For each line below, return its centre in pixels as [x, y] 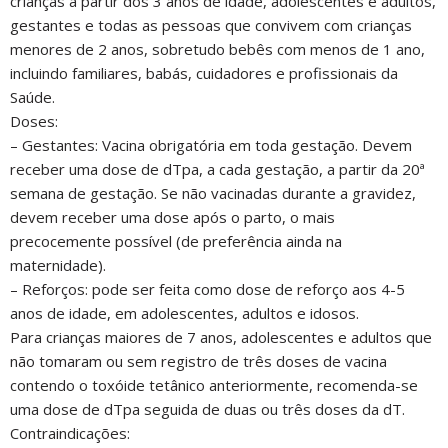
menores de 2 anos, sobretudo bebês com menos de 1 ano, [217, 49]
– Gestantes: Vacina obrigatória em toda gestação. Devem [211, 145]
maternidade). [58, 265]
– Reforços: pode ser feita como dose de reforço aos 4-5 [207, 289]
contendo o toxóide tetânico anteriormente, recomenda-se [214, 385]
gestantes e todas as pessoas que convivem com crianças [211, 25]
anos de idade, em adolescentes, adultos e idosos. [184, 313]
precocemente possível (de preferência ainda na [176, 241]
